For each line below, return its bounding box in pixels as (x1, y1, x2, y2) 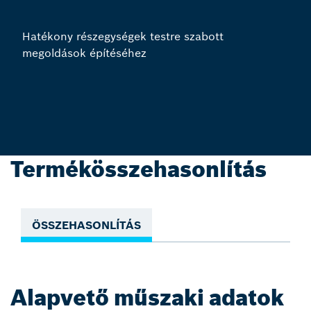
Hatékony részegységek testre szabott (22, 29, 224, 44)
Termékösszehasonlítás (10, 155, 267, 183)
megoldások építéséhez (22, 46, 146, 60)
